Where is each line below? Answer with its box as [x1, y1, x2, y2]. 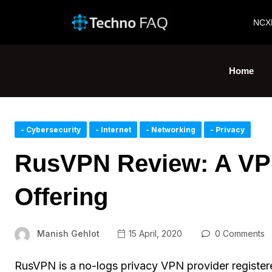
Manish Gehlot [37, 228, 100, 239]
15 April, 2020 [126, 228, 182, 239]
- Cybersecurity [21, 125, 81, 134]
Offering [15, 183, 108, 210]
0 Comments [212, 228, 265, 239]
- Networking [146, 125, 195, 134]
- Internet [95, 125, 131, 134]
